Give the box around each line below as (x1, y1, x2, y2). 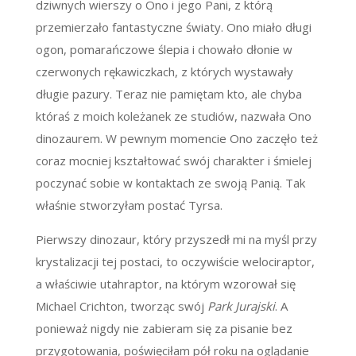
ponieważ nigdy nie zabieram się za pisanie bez (35, 320, 292, 337)
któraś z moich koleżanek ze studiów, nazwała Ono (35, 108, 311, 125)
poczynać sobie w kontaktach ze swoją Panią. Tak (35, 175, 305, 192)
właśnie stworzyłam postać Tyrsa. (35, 197, 222, 214)
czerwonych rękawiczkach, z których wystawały (35, 64, 293, 80)
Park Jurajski (207, 298, 275, 315)
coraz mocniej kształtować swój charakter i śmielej (35, 153, 311, 169)
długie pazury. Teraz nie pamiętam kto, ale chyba (35, 86, 302, 103)
